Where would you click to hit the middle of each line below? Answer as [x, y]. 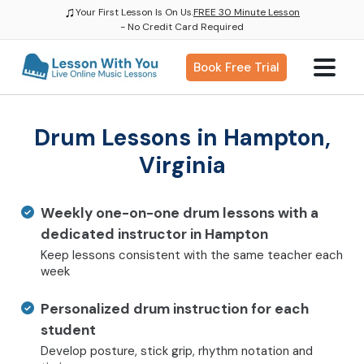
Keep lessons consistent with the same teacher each [192, 255]
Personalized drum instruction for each [175, 309]
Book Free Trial [236, 67]
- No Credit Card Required [182, 27]
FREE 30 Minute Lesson [247, 12]
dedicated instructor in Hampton [154, 234]
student [68, 330]
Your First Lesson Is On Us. [134, 12]
